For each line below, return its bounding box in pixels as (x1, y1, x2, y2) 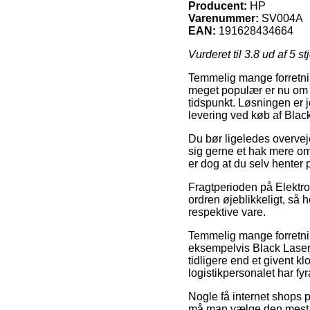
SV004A (262, 12, 303, 24)
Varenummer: (188, 12, 259, 24)
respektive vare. (188, 206, 266, 218)
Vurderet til (188, 48, 244, 60)
